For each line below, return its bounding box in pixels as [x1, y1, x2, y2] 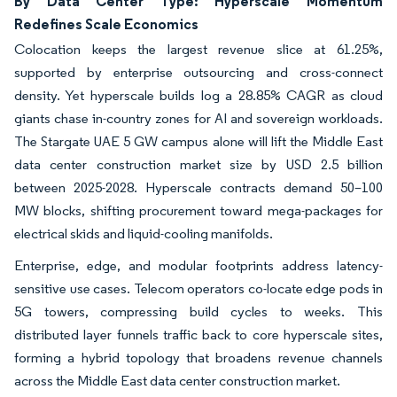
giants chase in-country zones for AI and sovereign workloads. [14, 109, 383, 127]
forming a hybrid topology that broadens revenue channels [14, 348, 383, 366]
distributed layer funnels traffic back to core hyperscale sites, [14, 325, 383, 343]
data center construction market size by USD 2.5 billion [14, 155, 383, 173]
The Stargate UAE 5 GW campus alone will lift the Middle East [14, 132, 383, 150]
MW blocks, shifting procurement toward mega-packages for [14, 201, 383, 219]
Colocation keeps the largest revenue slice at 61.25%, [14, 40, 383, 58]
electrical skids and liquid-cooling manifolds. [14, 224, 273, 242]
